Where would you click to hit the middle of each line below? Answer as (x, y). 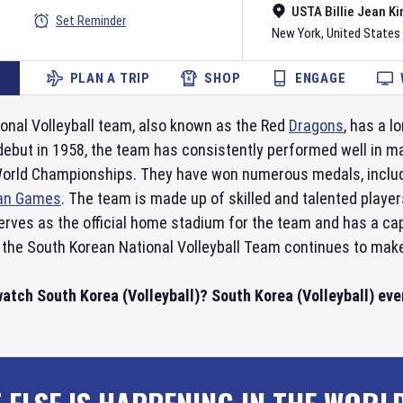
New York (296, 33)
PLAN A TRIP (110, 78)
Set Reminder (91, 21)
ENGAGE (320, 78)
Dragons (316, 125)
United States (363, 33)
